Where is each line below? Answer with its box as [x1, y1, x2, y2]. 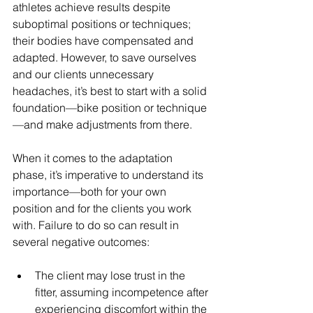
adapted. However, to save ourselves [13, 50, 199, 65]
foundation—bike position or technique [13, 101, 207, 115]
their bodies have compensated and [13, 34, 196, 48]
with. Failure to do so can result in [13, 218, 182, 233]
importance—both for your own [13, 184, 169, 199]
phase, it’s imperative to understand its [13, 168, 206, 182]
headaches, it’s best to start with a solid [13, 84, 210, 99]
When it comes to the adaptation [13, 151, 175, 166]
